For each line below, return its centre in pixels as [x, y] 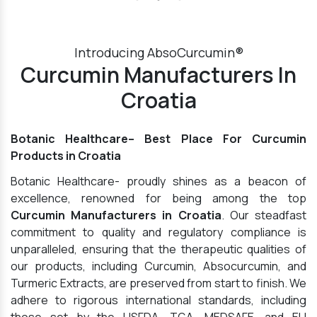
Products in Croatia [66, 156]
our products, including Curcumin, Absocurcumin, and [158, 266]
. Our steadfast [264, 215]
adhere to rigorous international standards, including [158, 300]
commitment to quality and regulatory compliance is [158, 232]
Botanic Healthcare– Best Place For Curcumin [158, 139]
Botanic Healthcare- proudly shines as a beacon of [158, 181]
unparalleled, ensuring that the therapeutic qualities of [158, 249]
